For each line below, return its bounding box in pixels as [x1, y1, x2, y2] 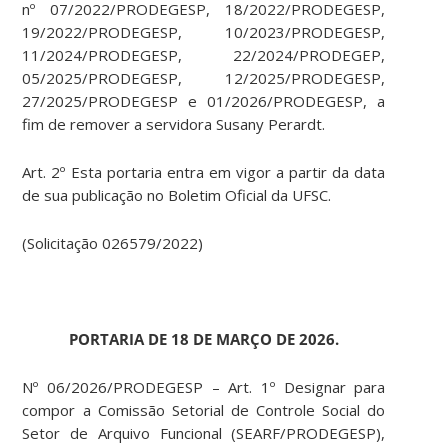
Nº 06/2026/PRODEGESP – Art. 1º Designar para [22, 377, 386, 398]
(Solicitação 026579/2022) [22, 233, 204, 254]
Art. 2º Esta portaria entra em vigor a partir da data [22, 162, 386, 183]
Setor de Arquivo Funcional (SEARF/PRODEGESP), [22, 423, 386, 444]
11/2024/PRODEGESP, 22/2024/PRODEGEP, [22, 45, 386, 66]
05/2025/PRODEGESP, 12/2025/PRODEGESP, [22, 68, 386, 89]
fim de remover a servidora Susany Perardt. [22, 114, 326, 135]
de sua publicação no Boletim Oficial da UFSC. [22, 185, 332, 206]
